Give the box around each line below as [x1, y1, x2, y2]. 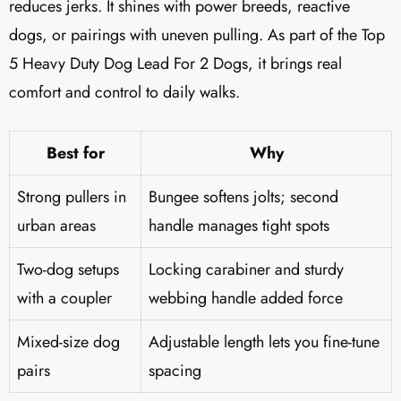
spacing [149, 359, 201, 383]
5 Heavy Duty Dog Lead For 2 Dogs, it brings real [9, 52, 342, 76]
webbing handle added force [149, 286, 343, 311]
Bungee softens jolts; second [149, 185, 338, 209]
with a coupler [17, 286, 112, 311]
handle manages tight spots [149, 214, 329, 238]
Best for [46, 141, 105, 166]
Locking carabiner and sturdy [149, 258, 344, 282]
